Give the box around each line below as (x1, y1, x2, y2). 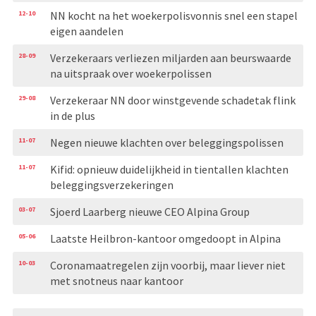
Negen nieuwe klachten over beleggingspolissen (49, 135, 284, 150)
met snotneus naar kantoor (49, 273, 183, 288)
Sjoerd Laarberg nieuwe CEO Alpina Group (49, 204, 250, 219)
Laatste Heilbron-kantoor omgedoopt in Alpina (49, 231, 281, 245)
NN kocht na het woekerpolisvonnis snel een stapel (49, 8, 298, 23)
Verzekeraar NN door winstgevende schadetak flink (49, 92, 296, 107)
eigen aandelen (49, 23, 123, 38)
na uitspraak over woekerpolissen (49, 66, 212, 80)
